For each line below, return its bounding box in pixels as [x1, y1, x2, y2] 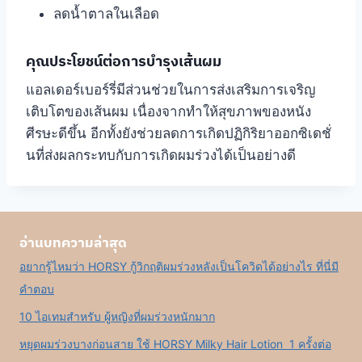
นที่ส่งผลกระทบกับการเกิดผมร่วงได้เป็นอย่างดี [26, 146, 296, 163]
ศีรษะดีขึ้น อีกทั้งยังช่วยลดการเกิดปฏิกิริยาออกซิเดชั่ [26, 124, 331, 141]
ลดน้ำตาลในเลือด [53, 6, 159, 23]
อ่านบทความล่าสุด [19, 233, 127, 251]
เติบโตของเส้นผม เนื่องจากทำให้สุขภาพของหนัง [26, 103, 311, 120]
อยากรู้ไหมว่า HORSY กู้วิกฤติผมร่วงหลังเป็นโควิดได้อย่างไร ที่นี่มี [19, 259, 339, 274]
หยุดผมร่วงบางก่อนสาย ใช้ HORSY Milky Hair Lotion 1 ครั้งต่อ [19, 336, 331, 351]
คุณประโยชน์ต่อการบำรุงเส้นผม [26, 52, 221, 71]
